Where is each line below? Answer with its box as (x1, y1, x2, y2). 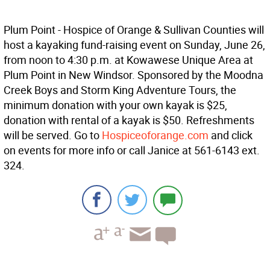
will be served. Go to (4, 128, 102, 143)
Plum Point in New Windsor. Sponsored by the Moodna (4, 67, 263, 83)
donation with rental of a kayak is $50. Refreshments (4, 113, 254, 128)
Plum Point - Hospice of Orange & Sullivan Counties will (4, 22, 264, 37)
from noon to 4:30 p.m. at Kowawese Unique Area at (4, 52, 253, 67)
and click (209, 128, 253, 143)
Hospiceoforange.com (102, 128, 209, 143)
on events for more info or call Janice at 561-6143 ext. (4, 143, 260, 158)
